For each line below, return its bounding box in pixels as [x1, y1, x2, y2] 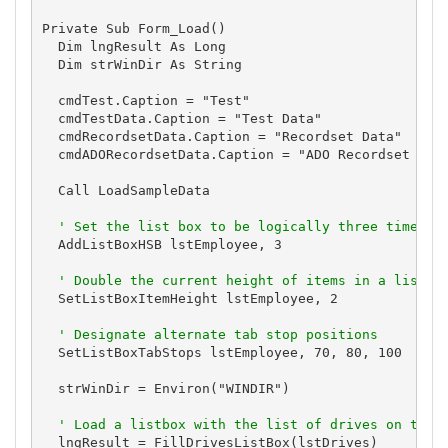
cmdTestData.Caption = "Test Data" [41, 110, 322, 126]
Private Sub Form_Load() [41, 20, 226, 36]
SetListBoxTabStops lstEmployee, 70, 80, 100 [41, 344, 402, 360]
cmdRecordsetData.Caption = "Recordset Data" [41, 128, 402, 144]
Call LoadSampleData [41, 182, 210, 198]
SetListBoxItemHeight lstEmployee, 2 [41, 290, 338, 306]
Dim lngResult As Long [41, 38, 226, 54]
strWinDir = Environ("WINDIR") [41, 380, 290, 396]
